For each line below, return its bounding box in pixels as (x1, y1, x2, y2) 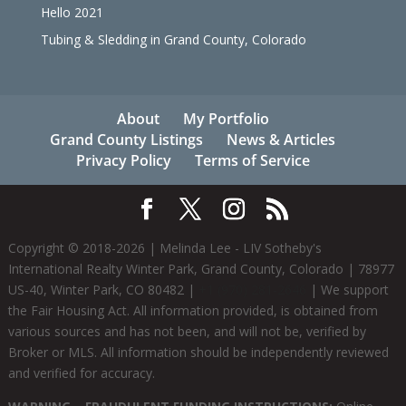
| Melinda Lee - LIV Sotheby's (144, 239, 322, 257)
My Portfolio (182, 109, 269, 130)
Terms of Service (194, 150, 310, 171)
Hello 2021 (40, 4, 103, 22)
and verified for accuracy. (7, 364, 155, 382)
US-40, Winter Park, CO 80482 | (7, 281, 198, 299)
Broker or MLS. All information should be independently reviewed (7, 343, 389, 362)
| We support (305, 281, 389, 299)
